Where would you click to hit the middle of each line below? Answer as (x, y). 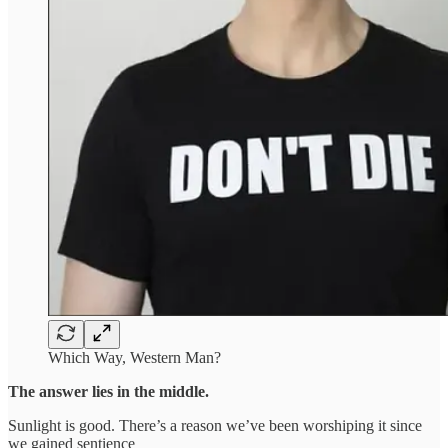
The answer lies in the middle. (108, 391)
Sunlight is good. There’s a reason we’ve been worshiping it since (215, 425)
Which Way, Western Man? (134, 357)
